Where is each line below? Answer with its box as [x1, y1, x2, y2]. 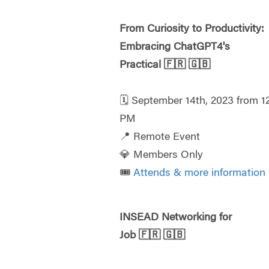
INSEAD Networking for [119, 213, 232, 224]
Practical [119, 60, 165, 71]
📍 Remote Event [119, 132, 201, 144]
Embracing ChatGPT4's [119, 42, 231, 53]
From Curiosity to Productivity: [119, 24, 265, 35]
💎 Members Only [119, 150, 204, 162]
